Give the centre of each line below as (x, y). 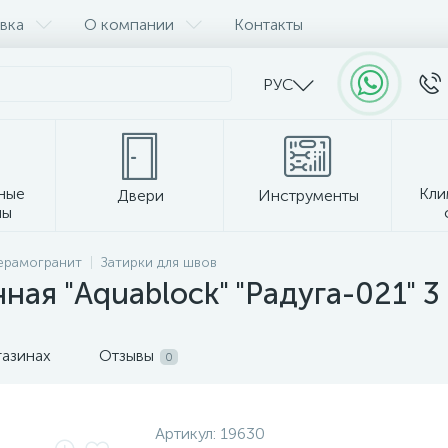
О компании (129, 24)
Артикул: (187, 433)
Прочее (224, 253)
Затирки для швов (159, 262)
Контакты (268, 24)
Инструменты (308, 195)
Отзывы (126, 355)
